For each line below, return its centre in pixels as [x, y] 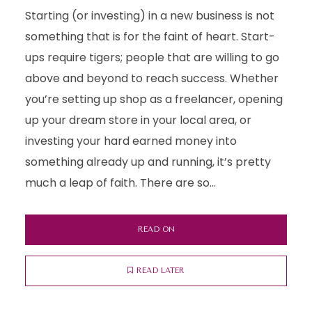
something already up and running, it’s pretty [148, 162]
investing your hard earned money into [131, 141]
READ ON [156, 229]
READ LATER [161, 271]
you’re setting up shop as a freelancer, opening [154, 99]
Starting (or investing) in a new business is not [149, 16]
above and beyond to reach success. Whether [151, 78]
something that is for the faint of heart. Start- [150, 37]
